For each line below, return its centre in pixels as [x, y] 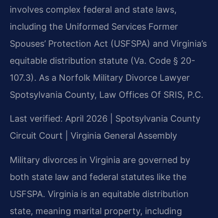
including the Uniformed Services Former [94, 27]
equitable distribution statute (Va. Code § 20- [102, 61]
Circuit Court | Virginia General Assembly [93, 136]
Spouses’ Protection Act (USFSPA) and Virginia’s [108, 44]
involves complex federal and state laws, [93, 10]
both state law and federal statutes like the [98, 177]
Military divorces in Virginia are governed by [100, 160]
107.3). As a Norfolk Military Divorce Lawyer [100, 78]
